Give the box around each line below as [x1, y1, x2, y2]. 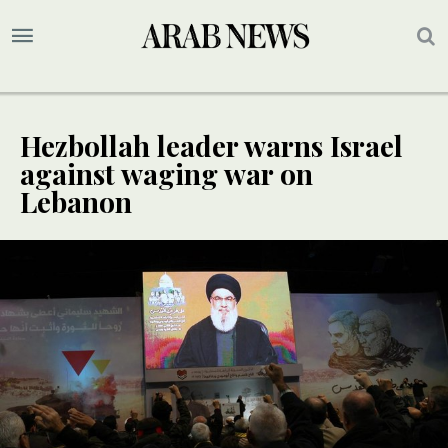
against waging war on [20, 155, 313, 193]
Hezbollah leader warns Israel [20, 127, 403, 165]
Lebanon [20, 183, 132, 221]
